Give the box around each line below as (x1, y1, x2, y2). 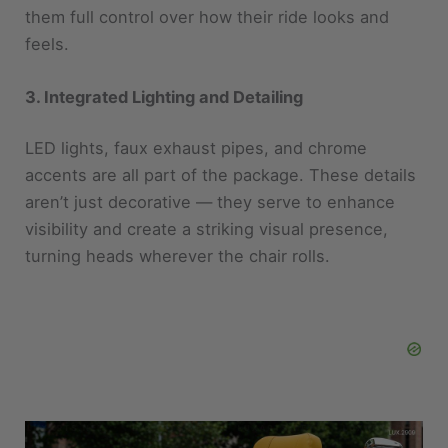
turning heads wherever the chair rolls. (25, 202, 331, 223)
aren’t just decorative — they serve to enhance (25, 148, 396, 169)
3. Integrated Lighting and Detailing (25, 42, 304, 63)
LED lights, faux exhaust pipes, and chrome (25, 94, 368, 115)
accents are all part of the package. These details (25, 121, 417, 142)
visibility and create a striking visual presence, (25, 175, 389, 196)
